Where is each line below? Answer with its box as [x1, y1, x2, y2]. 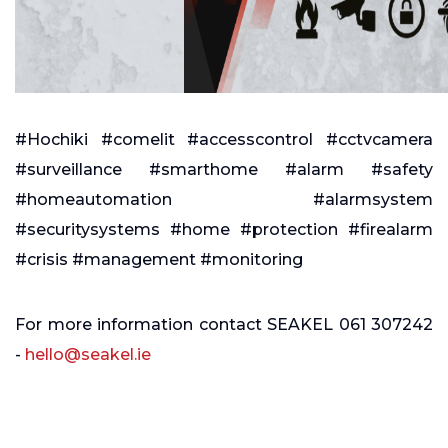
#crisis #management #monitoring [15, 250, 303, 270]
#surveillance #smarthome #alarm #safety [15, 160, 433, 180]
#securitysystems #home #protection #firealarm [15, 220, 433, 240]
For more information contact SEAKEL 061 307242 [15, 315, 433, 335]
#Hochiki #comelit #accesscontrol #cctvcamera [15, 130, 433, 150]
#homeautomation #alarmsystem [15, 190, 433, 210]
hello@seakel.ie [25, 345, 151, 365]
